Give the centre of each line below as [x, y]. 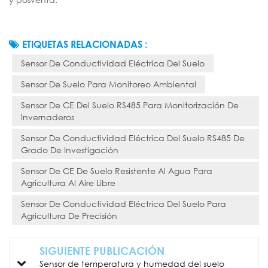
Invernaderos [48, 117]
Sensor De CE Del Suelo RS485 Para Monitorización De [130, 105]
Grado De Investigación [70, 150]
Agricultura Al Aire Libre [68, 182]
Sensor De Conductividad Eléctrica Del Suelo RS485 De [133, 138]
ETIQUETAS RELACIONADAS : [85, 44]
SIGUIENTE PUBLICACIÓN [102, 250]
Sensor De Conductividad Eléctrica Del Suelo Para [124, 203]
